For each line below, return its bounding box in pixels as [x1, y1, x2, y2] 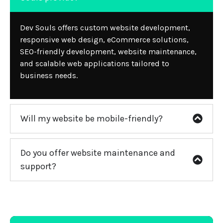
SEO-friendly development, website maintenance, [20, 47, 197, 57]
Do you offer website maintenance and [20, 147, 175, 158]
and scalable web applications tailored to [20, 59, 169, 69]
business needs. [20, 71, 78, 81]
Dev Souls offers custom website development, [20, 23, 190, 33]
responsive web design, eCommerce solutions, [20, 35, 189, 45]
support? [20, 160, 56, 172]
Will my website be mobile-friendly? [20, 112, 163, 124]
